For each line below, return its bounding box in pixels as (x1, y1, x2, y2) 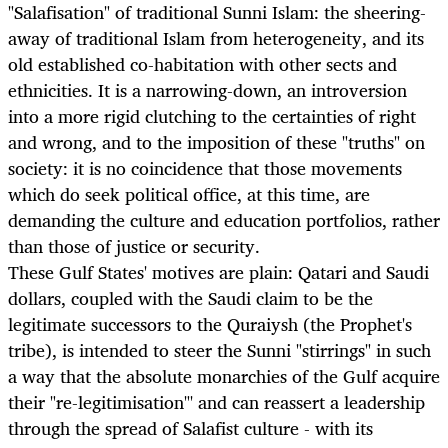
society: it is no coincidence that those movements (8, 153, 402, 184)
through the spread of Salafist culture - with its (8, 413, 373, 444)
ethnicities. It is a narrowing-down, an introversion (8, 75, 407, 106)
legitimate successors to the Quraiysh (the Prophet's (8, 309, 412, 340)
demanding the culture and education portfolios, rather (8, 205, 440, 236)
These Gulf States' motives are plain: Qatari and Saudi (8, 257, 429, 288)
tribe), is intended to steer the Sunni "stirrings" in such (8, 335, 431, 366)
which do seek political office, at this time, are (8, 179, 370, 210)
